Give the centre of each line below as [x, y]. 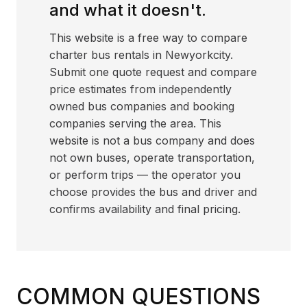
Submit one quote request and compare [153, 72]
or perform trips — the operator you [145, 175]
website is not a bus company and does [152, 140]
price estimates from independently [140, 89]
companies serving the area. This [135, 123]
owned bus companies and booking [142, 106]
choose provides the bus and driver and [153, 192]
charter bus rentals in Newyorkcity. [141, 55]
